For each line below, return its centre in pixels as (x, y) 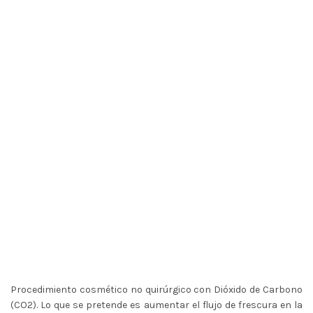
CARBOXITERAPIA (156, 57)
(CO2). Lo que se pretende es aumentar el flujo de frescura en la (156, 305)
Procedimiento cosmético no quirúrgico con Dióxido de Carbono (156, 289)
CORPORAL (156, 82)
